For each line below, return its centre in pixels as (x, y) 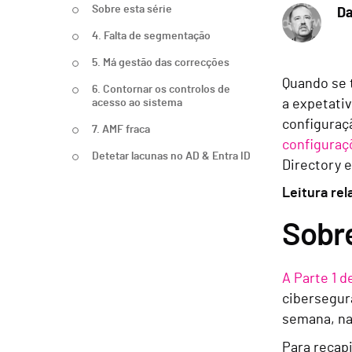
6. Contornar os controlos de (161, 89)
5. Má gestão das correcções (161, 62)
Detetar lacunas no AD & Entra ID (171, 156)
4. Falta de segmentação (151, 36)
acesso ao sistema (137, 103)
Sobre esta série (132, 9)
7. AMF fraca (121, 129)
